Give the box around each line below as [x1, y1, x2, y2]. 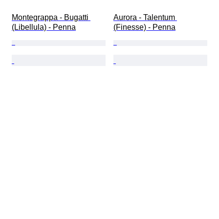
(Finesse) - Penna [113, 22, 175, 31]
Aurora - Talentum [113, 13, 177, 22]
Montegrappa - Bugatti [12, 13, 90, 22]
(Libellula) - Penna [12, 22, 76, 31]
